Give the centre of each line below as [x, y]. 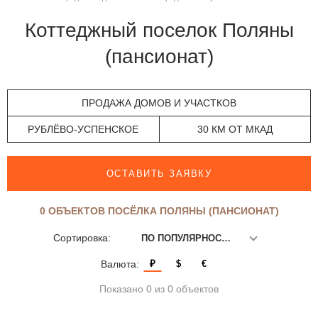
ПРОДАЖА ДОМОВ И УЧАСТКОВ [159, 103]
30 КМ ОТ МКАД [235, 130]
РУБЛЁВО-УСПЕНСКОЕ [83, 130]
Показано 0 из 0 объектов [159, 289]
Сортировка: [82, 238]
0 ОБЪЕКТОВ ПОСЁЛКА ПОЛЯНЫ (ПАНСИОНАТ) [159, 211]
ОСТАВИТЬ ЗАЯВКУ [159, 173]
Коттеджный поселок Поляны [30, 29]
